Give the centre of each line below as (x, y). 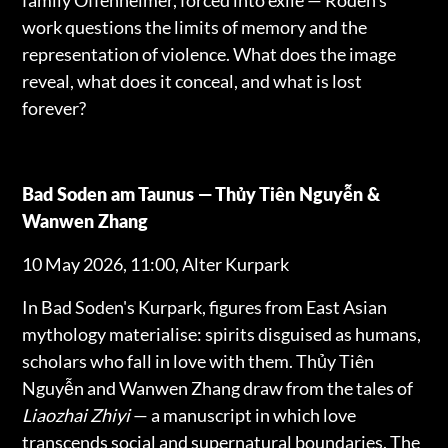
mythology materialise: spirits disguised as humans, (222, 333)
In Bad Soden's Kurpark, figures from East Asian (205, 306)
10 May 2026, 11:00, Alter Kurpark (156, 263)
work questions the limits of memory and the (195, 26)
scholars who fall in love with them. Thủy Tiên (198, 360)
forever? (54, 107)
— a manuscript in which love (243, 414)
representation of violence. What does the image (209, 53)
